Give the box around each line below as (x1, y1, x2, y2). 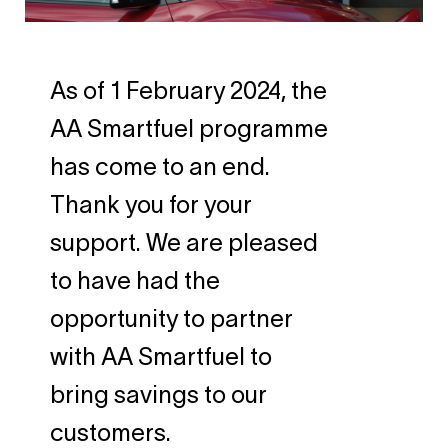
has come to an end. (50, 152, 270, 180)
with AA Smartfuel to (50, 342, 272, 370)
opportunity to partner (50, 304, 293, 332)
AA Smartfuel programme (50, 114, 328, 142)
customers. (50, 418, 171, 446)
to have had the (50, 266, 220, 294)
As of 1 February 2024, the (50, 76, 327, 104)
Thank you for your (50, 190, 252, 218)
